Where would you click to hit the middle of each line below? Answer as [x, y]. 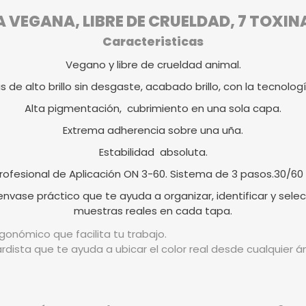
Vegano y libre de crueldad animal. [153, 65]
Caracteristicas [153, 42]
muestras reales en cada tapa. [153, 211]
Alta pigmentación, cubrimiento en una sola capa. [153, 109]
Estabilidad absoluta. [153, 152]
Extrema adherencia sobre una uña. [153, 130]
